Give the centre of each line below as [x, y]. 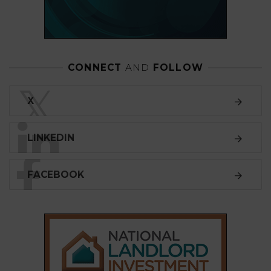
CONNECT [96, 68]
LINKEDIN [51, 138]
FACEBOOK [56, 175]
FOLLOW [177, 68]
